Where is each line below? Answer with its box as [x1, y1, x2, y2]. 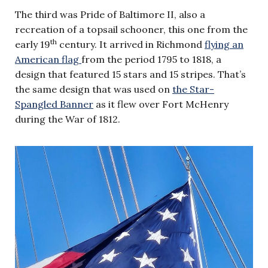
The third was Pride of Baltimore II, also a [15, 8, 205, 21]
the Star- [172, 83, 214, 96]
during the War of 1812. [15, 113, 120, 126]
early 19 [15, 38, 50, 51]
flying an [205, 38, 243, 51]
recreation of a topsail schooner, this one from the [15, 23, 248, 36]
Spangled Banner [15, 98, 93, 111]
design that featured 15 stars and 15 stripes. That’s [15, 68, 246, 81]
